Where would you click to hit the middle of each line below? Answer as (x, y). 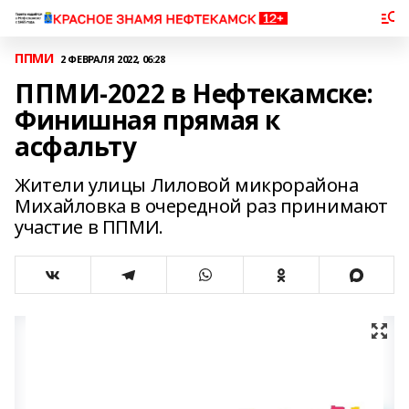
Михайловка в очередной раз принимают (201, 206)
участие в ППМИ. (89, 227)
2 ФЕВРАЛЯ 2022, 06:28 (113, 58)
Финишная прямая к (147, 120)
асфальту (76, 146)
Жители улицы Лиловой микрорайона (187, 185)
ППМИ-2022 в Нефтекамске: (194, 93)
